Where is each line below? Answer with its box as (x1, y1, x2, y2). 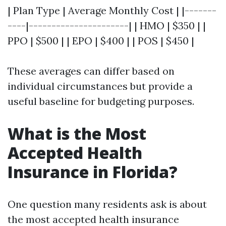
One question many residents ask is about (8, 198, 207, 210)
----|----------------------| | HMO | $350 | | (8, 19, 206, 32)
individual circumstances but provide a (8, 80, 193, 92)
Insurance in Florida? (8, 161, 178, 183)
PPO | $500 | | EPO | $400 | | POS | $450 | (8, 34, 194, 47)
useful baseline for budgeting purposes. (8, 95, 194, 107)
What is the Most (8, 123, 146, 144)
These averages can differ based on (8, 65, 175, 77)
